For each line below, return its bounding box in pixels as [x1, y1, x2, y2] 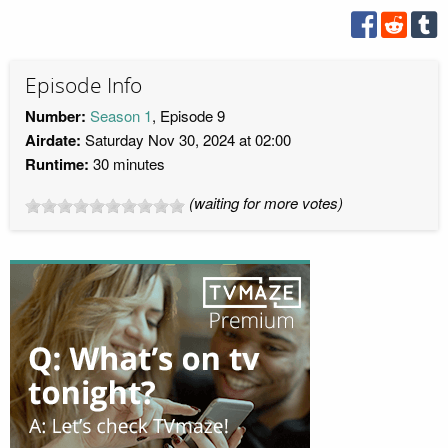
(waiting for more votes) [189, 192, 343, 214]
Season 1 [90, 105, 152, 127]
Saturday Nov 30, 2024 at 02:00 [81, 129, 291, 151]
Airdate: [25, 129, 81, 152]
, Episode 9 [152, 105, 225, 127]
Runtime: [25, 153, 89, 176]
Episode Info [25, 72, 142, 99]
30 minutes [89, 153, 165, 175]
